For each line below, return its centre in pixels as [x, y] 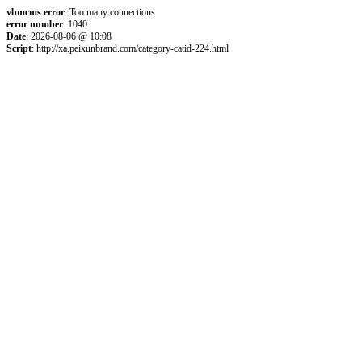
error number [35, 24]
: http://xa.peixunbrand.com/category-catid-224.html [130, 48]
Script [19, 48]
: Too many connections [110, 12]
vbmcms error [36, 12]
